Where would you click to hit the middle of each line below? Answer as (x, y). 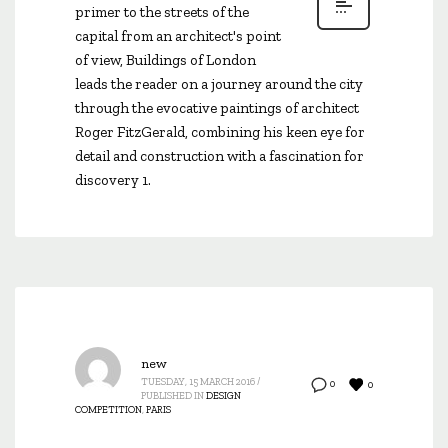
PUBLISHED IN (172, 396)
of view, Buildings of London (165, 60)
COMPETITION (108, 410)
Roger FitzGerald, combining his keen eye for (220, 132)
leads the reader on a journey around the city (219, 84)
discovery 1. (113, 180)
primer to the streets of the (162, 12)
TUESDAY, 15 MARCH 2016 (198, 382)
